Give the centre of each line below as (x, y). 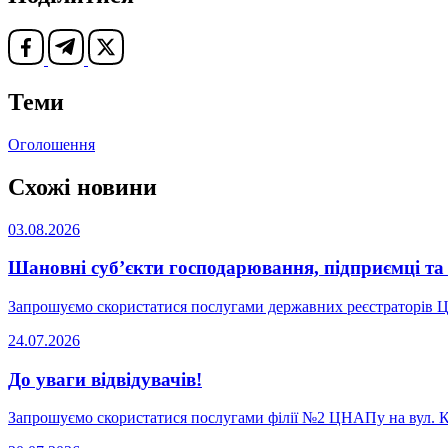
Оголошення (51, 144)
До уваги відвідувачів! (105, 379)
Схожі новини (82, 186)
